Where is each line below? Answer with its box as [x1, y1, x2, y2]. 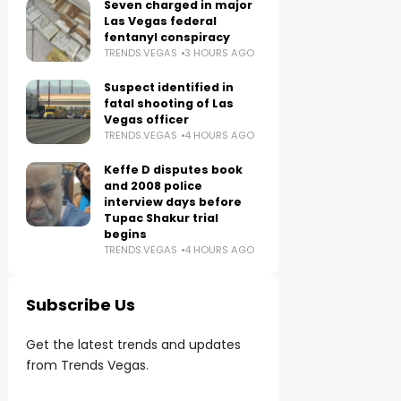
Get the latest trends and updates [26, 336, 242, 354]
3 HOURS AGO [184, 46, 255, 60]
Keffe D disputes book [104, 162, 243, 177]
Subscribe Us [26, 294, 136, 316]
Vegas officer [104, 112, 190, 127]
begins [104, 226, 148, 242]
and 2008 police [104, 178, 203, 193]
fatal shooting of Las [104, 96, 235, 111]
